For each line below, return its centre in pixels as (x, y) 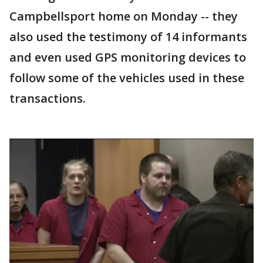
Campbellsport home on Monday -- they (124, 16)
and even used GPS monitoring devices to (128, 57)
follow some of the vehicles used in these (127, 77)
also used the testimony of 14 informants (128, 36)
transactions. (48, 98)
